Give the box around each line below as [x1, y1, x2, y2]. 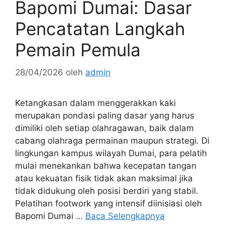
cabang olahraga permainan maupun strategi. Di [15, 135, 209, 146]
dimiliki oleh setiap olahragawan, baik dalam [15, 123, 194, 133]
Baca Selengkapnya [85, 210, 165, 221]
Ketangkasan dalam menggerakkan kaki [15, 97, 176, 108]
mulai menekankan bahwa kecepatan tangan [15, 160, 196, 171]
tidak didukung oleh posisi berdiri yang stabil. [15, 185, 198, 196]
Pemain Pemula [15, 39, 141, 61]
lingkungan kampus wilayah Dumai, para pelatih [15, 148, 207, 158]
